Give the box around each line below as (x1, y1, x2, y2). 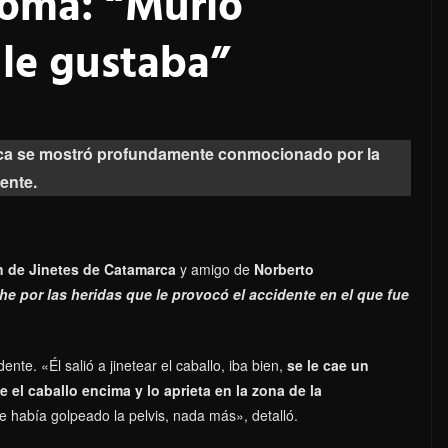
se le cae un (287, 354, 369, 375)
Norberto (254, 258, 314, 279)
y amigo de (180, 258, 254, 279)
